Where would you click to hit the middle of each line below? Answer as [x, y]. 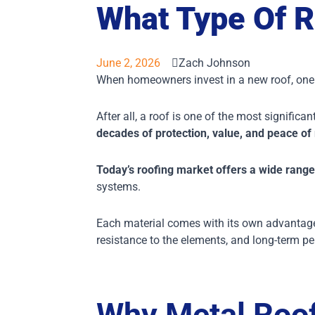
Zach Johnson [214, 63]
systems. [118, 186]
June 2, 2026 [128, 63]
